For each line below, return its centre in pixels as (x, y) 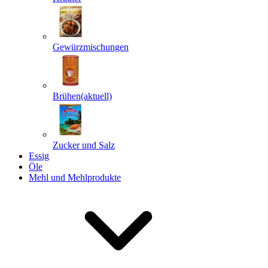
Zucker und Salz (84, 145)
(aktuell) (96, 96)
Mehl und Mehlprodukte (75, 177)
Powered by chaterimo (134, 82)
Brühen (67, 96)
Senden (236, 63)
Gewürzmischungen (91, 47)
